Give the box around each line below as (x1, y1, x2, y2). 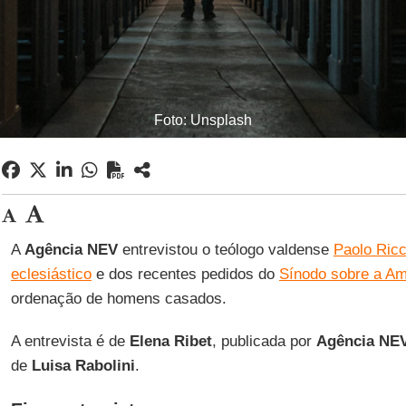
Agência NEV (24, 241, 118, 258)
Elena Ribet (129, 333, 212, 350)
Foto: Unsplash (154, 112, 252, 128)
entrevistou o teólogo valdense (117, 241, 333, 258)
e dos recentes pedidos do (91, 266, 279, 283)
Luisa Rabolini (31, 357, 135, 374)
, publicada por (211, 333, 316, 350)
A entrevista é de (10, 333, 130, 350)
